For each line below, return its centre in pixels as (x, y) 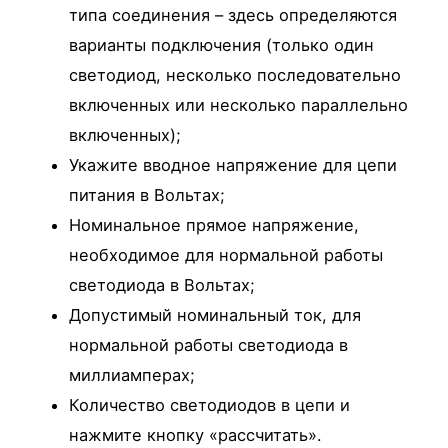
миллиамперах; (132, 375)
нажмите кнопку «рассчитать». (196, 435)
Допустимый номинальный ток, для (215, 315)
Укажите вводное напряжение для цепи (233, 165)
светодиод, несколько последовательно (235, 75)
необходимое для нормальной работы (226, 255)
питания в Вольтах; (147, 195)
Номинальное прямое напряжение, (214, 225)
